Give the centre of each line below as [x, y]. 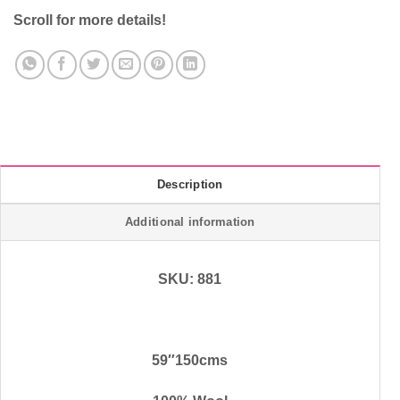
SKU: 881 [190, 279]
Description [190, 184]
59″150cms [190, 361]
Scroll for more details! [90, 20]
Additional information [190, 221]
